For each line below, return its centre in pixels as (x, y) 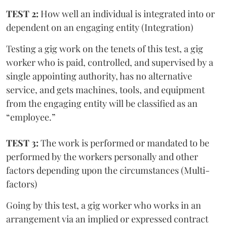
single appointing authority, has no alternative (99, 76)
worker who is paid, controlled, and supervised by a (110, 63)
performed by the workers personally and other (102, 157)
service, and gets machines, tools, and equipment (105, 90)
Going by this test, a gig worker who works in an (104, 205)
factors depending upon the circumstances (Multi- (108, 171)
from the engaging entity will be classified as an (102, 104)
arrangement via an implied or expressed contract (107, 219)
